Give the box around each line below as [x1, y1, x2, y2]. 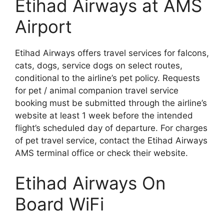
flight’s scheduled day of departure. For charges [15, 123, 207, 133]
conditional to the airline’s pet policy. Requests [15, 73, 200, 83]
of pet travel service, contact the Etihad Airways [15, 135, 207, 145]
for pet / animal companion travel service [15, 85, 178, 95]
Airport [15, 16, 72, 37]
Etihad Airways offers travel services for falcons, [15, 48, 209, 58]
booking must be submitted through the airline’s [15, 98, 207, 108]
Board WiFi [15, 193, 104, 214]
